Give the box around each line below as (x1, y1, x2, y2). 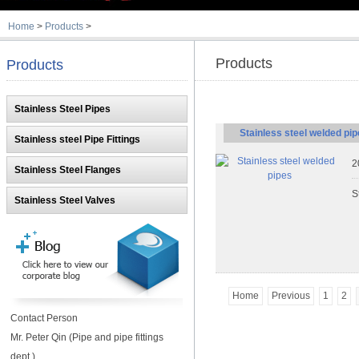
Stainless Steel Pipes (14, 103, 111, 115)
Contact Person (10, 313, 78, 324)
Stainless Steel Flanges (14, 164, 121, 175)
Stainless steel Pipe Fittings (14, 134, 140, 145)
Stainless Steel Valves (14, 195, 115, 206)
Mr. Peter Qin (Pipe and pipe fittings (10, 332, 163, 343)
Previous (272, 290, 310, 301)
